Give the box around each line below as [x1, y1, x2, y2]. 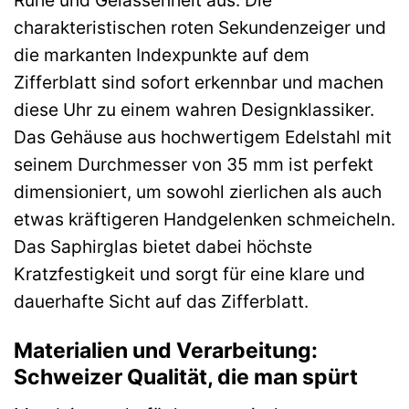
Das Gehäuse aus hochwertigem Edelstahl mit [14, 125, 392, 148]
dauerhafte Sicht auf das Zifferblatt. [14, 289, 309, 312]
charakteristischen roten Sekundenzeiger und [14, 16, 386, 38]
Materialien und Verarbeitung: [14, 337, 318, 363]
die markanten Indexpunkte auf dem [14, 43, 309, 66]
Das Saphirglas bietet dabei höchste [14, 235, 312, 257]
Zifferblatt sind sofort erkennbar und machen [14, 70, 383, 93]
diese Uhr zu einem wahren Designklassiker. [14, 98, 374, 121]
